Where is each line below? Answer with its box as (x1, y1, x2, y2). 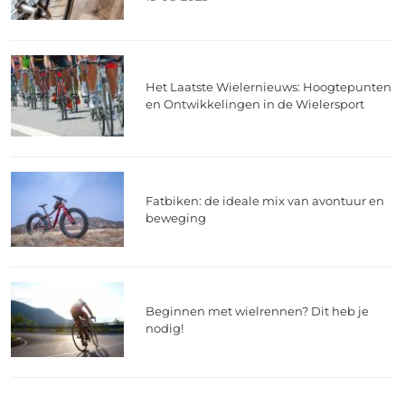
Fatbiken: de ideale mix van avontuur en (146, 193, 385, 208)
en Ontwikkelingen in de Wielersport (146, 97, 365, 112)
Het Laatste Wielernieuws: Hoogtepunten (146, 80, 392, 95)
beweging (146, 210, 207, 225)
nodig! (146, 320, 184, 335)
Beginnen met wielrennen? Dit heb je (146, 303, 370, 318)
